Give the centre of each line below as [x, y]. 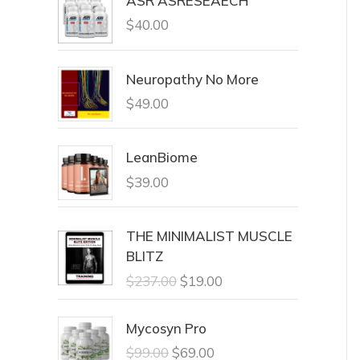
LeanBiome [162, 157]
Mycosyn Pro [166, 328]
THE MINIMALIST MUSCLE [209, 236]
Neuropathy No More [192, 79]
